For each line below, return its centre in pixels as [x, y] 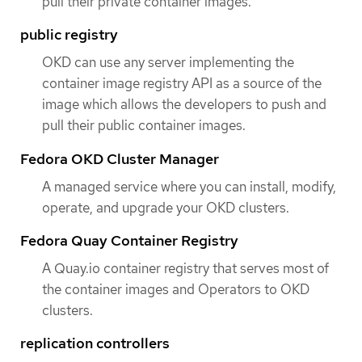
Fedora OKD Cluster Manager [120, 158]
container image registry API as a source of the [182, 84]
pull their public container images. [144, 126]
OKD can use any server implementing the [168, 63]
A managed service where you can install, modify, [189, 186]
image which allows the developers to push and [184, 105]
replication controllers [95, 343]
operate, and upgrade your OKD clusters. [166, 207]
